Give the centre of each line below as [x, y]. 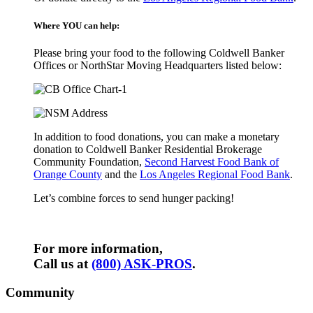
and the [121, 174]
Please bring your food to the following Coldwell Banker [159, 52]
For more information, [98, 249]
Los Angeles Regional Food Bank [215, 174]
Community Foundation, [89, 161]
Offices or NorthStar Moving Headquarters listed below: [158, 65]
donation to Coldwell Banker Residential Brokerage [148, 149]
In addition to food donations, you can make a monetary [156, 136]
